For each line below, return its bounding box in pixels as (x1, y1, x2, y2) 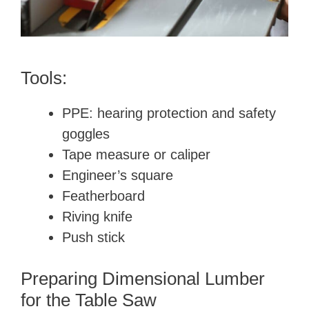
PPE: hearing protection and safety (62, 106, 276, 121)
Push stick (62, 230, 125, 245)
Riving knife (62, 209, 132, 224)
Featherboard (62, 188, 145, 203)
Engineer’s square (62, 168, 173, 183)
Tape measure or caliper (62, 147, 210, 162)
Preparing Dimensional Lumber (21, 268, 265, 289)
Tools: (21, 68, 67, 88)
